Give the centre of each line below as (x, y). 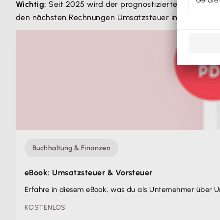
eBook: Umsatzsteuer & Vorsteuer (89, 173)
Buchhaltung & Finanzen (72, 148)
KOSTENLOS (45, 207)
